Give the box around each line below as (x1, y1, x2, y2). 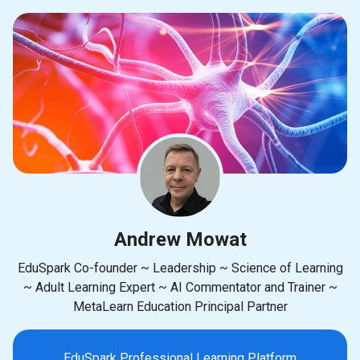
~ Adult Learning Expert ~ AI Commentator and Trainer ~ (22, 280, 337, 295)
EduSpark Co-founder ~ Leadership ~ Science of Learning (17, 260, 343, 276)
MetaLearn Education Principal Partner (72, 299, 288, 314)
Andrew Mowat (113, 228, 247, 251)
